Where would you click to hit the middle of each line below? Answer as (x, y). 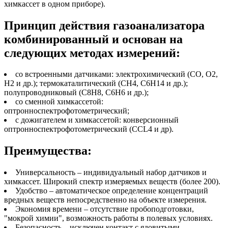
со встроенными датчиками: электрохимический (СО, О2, (117, 74)
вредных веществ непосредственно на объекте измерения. (105, 200)
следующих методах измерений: (92, 53)
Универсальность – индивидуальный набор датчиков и (111, 173)
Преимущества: (48, 151)
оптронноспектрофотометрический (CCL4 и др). (89, 129)
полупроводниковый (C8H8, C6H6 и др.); (76, 93)
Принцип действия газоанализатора (104, 25)
